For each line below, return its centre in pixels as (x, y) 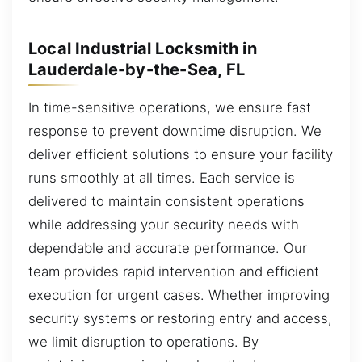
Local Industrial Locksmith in (143, 48)
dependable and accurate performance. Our (168, 248)
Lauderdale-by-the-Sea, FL (137, 69)
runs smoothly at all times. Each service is (162, 178)
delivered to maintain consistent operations (166, 202)
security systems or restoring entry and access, (180, 319)
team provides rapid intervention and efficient (174, 272)
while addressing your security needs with (164, 225)
